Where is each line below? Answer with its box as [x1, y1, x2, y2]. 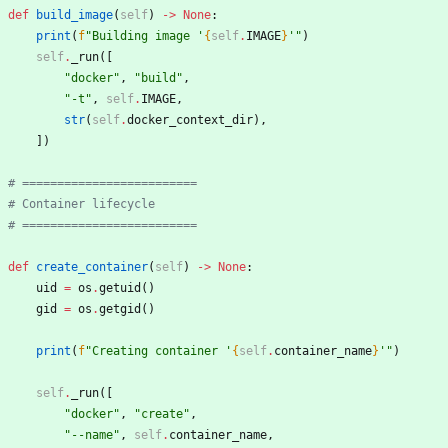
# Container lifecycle [8, 197, 155, 212]
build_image [36, 8, 113, 23]
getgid [99, 302, 141, 317]
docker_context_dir [127, 113, 253, 128]
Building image [92, 29, 197, 44]
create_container [36, 260, 148, 275]
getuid [99, 281, 141, 296]
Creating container [92, 344, 225, 359]
